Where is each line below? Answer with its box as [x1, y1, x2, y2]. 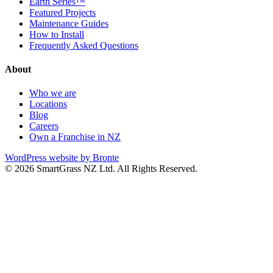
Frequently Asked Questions [29, 40, 138, 51]
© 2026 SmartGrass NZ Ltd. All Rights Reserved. [5, 163, 197, 174]
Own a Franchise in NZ [29, 132, 121, 143]
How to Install [29, 29, 84, 40]
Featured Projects [29, 7, 96, 18]
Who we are [29, 88, 76, 99]
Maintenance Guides [29, 18, 108, 29]
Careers [29, 121, 58, 132]
